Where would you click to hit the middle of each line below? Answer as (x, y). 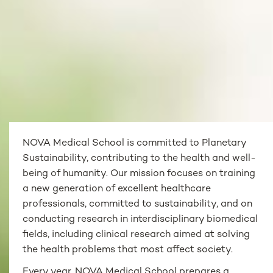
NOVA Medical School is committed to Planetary (135, 143)
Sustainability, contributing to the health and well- (140, 158)
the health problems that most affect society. (128, 250)
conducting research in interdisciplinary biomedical (140, 219)
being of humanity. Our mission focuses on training (139, 174)
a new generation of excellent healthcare (117, 189)
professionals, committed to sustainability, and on (138, 204)
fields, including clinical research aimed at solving (136, 235)
